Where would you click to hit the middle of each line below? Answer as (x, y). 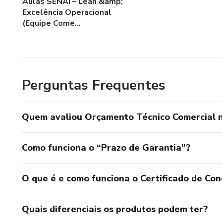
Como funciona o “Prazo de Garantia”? (106, 147)
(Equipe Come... (52, 23)
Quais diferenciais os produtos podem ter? (115, 209)
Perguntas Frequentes (94, 85)
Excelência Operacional (67, 12)
